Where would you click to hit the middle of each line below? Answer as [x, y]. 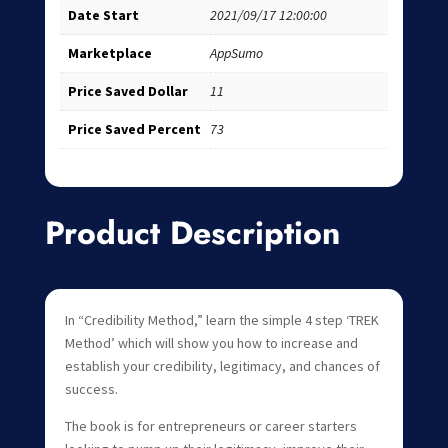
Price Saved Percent [134, 129]
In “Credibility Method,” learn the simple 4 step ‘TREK [221, 319]
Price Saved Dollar [127, 91]
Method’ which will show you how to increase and [211, 342]
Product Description [192, 232]
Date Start [103, 15]
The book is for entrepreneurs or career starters [210, 425]
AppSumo [236, 53]
